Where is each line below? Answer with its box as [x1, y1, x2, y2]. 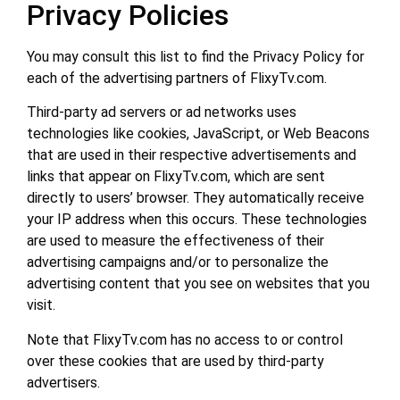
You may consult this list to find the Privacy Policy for [27, 47, 364, 65]
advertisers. [27, 373, 100, 391]
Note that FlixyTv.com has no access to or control [27, 330, 343, 348]
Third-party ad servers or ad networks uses [27, 104, 296, 121]
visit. [27, 296, 55, 314]
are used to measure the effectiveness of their [27, 232, 324, 250]
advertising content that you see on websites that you [27, 275, 370, 293]
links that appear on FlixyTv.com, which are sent [27, 168, 325, 186]
